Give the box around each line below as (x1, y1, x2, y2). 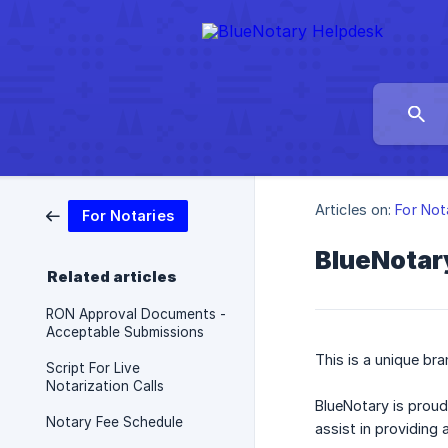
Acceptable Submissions (46, 324, 204, 340)
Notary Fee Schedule (46, 414, 183, 430)
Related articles (47, 268, 177, 286)
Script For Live (46, 360, 140, 376)
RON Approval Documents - (46, 306, 226, 322)
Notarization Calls (46, 378, 164, 394)
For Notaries (82, 207, 174, 224)
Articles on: (315, 201, 392, 219)
